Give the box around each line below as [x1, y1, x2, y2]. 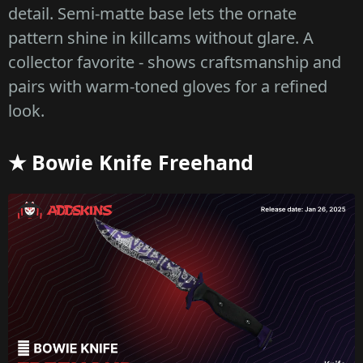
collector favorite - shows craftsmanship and [8, 50, 341, 73]
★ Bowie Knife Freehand [8, 147, 254, 176]
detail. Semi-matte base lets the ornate [8, 2, 297, 24]
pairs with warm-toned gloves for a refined [8, 75, 327, 97]
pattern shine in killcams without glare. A [8, 26, 314, 49]
